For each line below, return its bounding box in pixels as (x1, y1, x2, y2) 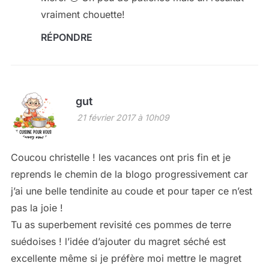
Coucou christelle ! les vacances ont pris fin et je (10, 151, 231, 164)
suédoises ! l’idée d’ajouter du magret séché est (10, 235, 226, 248)
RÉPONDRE (40, 31, 92, 44)
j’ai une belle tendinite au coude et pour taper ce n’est (10, 185, 252, 198)
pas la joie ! (10, 202, 63, 214)
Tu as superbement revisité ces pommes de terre (10, 219, 231, 231)
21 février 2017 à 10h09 (76, 112, 169, 123)
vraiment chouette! (40, 8, 125, 21)
